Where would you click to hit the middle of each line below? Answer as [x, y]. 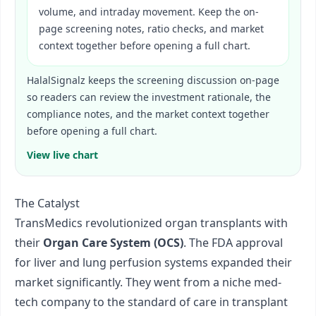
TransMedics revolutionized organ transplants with [151, 223]
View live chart [62, 155]
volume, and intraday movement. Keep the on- [149, 12]
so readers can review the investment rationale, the [149, 97]
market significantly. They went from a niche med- [148, 282]
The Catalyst [47, 203]
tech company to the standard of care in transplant [151, 302]
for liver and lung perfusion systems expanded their [153, 262]
